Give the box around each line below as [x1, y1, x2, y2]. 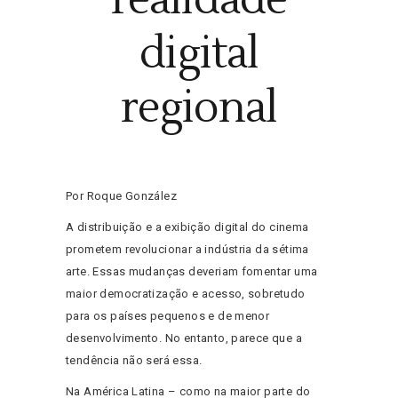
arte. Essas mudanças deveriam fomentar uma [66, 264, 318, 278]
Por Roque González [66, 188, 178, 203]
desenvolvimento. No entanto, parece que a [66, 330, 302, 345]
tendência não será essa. [66, 353, 203, 367]
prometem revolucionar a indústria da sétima [66, 242, 309, 256]
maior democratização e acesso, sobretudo [66, 286, 306, 300]
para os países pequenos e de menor [66, 308, 270, 322]
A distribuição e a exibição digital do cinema [66, 219, 309, 234]
